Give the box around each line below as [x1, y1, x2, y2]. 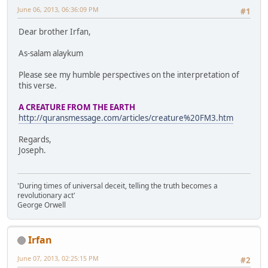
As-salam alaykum [19, 48, 83, 59]
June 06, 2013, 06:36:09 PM [17, 5, 99, 14]
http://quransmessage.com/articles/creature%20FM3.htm [19, 112, 233, 124]
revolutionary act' [17, 190, 77, 200]
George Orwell [17, 199, 66, 210]
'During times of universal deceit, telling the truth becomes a [17, 180, 218, 191]
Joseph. [19, 145, 46, 156]
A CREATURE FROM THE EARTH [19, 102, 135, 113]
